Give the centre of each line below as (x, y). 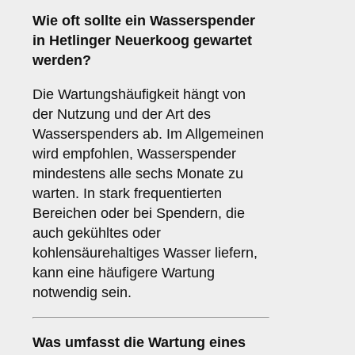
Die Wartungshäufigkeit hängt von (139, 95)
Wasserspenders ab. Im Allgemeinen (148, 134)
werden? (62, 61)
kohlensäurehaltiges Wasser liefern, (145, 253)
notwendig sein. (82, 293)
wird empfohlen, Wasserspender (134, 154)
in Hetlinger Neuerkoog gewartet (142, 41)
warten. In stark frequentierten (127, 194)
